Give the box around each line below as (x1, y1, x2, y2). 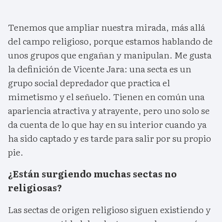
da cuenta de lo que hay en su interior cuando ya (8, 117, 207, 131)
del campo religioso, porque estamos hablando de (8, 34, 213, 48)
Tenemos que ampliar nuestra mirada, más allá (8, 20, 205, 34)
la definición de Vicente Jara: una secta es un (8, 62, 191, 76)
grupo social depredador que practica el (8, 76, 170, 90)
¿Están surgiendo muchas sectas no (8, 167, 177, 181)
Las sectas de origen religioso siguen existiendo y (8, 203, 211, 217)
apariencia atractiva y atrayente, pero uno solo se (8, 104, 210, 117)
